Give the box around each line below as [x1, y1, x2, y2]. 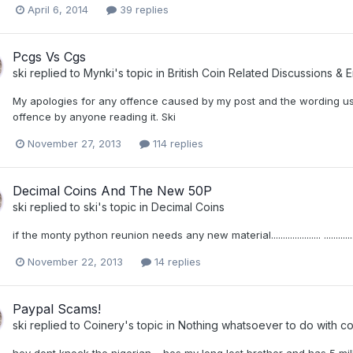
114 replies [150, 137, 203, 150]
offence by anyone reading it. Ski [13, 110, 176, 123]
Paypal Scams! [13, 301, 101, 318]
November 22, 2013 [28, 255, 123, 269]
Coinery [84, 318, 124, 333]
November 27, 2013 [28, 137, 121, 150]
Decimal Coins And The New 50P [13, 183, 212, 199]
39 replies [117, 2, 169, 16]
